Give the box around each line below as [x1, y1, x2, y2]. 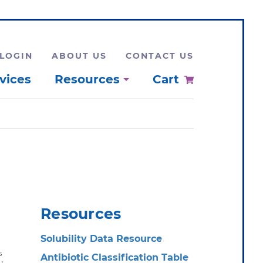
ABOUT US [52, 50, 107, 61]
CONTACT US [126, 50, 194, 61]
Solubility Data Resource [41, 232, 162, 244]
